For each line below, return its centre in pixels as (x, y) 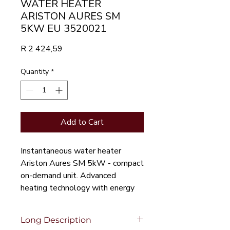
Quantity (35, 72)
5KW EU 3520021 (64, 28)
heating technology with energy (78, 188)
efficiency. (38, 200)
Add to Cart (82, 122)
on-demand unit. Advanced (68, 176)
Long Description (56, 220)
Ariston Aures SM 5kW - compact (82, 163)
